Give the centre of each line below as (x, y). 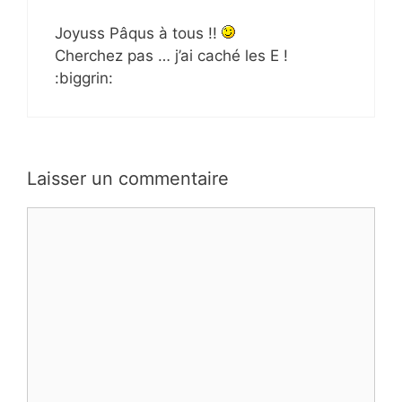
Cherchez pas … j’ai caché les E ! (171, 56)
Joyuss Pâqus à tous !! (138, 34)
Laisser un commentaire (128, 178)
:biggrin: (84, 79)
